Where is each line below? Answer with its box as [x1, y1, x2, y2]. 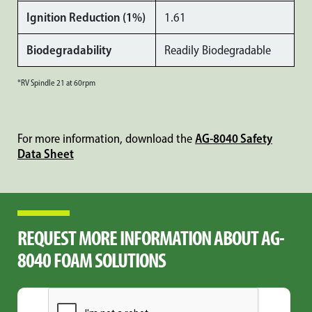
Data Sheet [17, 146, 74, 162]
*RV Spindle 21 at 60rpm [17, 78, 95, 88]
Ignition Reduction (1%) [26, 10, 146, 25]
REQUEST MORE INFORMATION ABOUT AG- [17, 224, 284, 251]
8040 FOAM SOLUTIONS [17, 247, 166, 273]
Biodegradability [26, 42, 111, 58]
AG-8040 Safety [195, 131, 272, 146]
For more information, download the [17, 131, 195, 146]
